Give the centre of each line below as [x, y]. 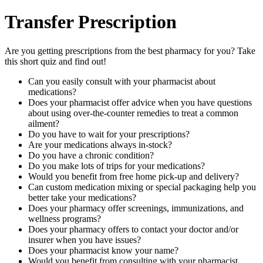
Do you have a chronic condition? [91, 155]
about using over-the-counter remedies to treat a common [133, 113]
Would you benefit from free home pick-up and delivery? [134, 176]
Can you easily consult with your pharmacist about [122, 81]
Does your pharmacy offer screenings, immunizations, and [136, 208]
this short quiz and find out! [55, 61]
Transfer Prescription [91, 22]
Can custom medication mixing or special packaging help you [142, 187]
